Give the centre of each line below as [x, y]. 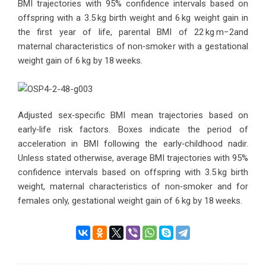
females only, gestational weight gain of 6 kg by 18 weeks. [130, 201]
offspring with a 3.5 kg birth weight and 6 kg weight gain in [133, 18]
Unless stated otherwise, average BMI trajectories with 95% [133, 158]
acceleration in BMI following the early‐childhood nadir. [133, 144]
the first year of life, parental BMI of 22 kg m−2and [133, 32]
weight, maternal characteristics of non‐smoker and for [133, 186]
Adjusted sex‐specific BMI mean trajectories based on [133, 115]
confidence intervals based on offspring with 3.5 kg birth [133, 172]
